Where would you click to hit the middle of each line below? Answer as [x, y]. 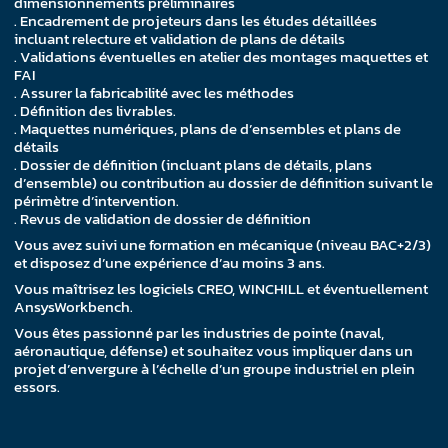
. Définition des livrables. [97, 111]
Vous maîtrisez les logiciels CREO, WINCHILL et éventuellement [221, 289]
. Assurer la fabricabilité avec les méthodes [156, 93]
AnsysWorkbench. [75, 307]
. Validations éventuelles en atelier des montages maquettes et [221, 57]
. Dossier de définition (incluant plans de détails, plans [193, 165]
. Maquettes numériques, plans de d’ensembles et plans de [208, 129]
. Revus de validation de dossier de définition [163, 219]
